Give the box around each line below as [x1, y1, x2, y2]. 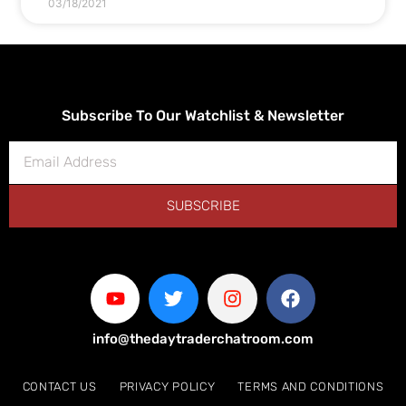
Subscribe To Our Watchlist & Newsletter [62, 106, 344, 124]
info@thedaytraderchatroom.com [92, 330, 314, 347]
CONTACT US [22, 379, 97, 393]
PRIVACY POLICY [119, 379, 216, 393]
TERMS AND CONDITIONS [237, 379, 384, 393]
